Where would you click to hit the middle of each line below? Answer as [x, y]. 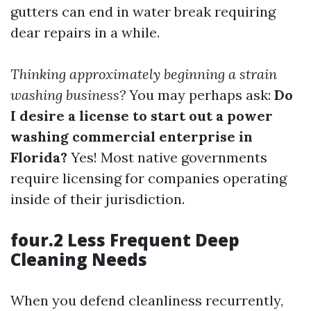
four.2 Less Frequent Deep [125, 240]
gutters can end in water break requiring [143, 11]
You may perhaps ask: [200, 95]
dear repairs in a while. [85, 32]
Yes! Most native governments [167, 157]
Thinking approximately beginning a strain [144, 74]
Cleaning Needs [79, 259]
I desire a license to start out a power [142, 116]
